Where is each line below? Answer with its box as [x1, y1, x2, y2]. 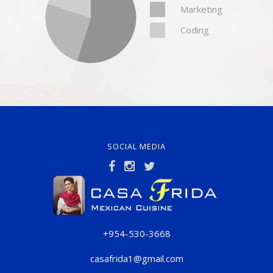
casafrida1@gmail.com [90, 252, 183, 264]
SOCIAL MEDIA [107, 141, 166, 152]
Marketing [180, 3, 222, 16]
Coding [180, 24, 209, 37]
